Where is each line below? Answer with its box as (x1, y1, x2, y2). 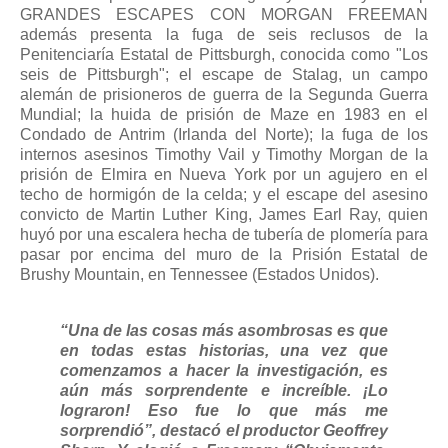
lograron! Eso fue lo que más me (60, 402, 388, 420)
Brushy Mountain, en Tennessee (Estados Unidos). (20, 266, 379, 284)
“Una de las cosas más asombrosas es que (60, 322, 388, 340)
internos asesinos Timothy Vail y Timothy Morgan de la (20, 146, 428, 164)
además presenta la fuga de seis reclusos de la (20, 26, 428, 44)
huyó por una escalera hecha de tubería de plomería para (20, 226, 428, 244)
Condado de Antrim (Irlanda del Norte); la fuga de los (20, 126, 428, 144)
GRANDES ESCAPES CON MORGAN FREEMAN (20, 6, 428, 24)
